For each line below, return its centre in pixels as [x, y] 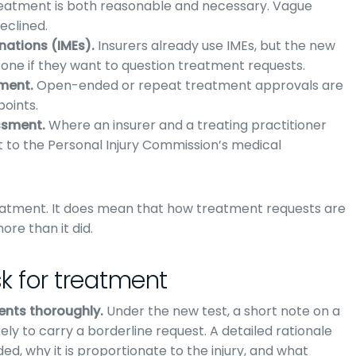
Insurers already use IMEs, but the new [215, 46]
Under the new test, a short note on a [222, 311]
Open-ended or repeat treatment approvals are [188, 85]
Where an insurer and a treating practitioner [186, 125]
